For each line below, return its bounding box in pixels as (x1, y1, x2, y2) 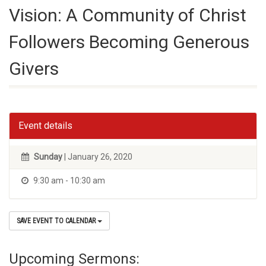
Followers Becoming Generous (9, 31, 249, 52)
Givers (9, 58, 59, 79)
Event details (18, 120, 72, 131)
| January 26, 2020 (62, 152, 132, 161)
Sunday (34, 152, 62, 161)
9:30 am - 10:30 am (31, 176, 105, 185)
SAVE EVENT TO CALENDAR (17, 217, 97, 225)
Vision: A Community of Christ (9, 5, 246, 26)
